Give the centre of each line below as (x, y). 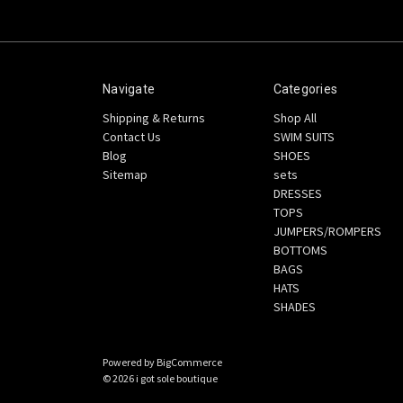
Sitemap (125, 174)
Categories (305, 89)
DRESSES (297, 193)
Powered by (130, 362)
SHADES (294, 306)
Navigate (129, 89)
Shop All (295, 117)
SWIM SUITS (304, 136)
